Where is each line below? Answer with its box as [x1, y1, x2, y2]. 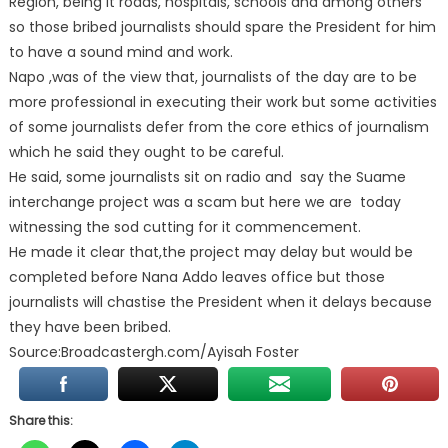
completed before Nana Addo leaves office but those [8, 267, 385, 287]
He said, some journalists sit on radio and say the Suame [8, 167, 406, 187]
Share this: [8, 412, 73, 429]
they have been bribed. [8, 317, 171, 337]
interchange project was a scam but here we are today [8, 192, 401, 212]
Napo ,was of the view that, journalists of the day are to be [8, 67, 417, 87]
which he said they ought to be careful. [8, 142, 284, 162]
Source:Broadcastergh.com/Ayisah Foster [8, 342, 299, 362]
